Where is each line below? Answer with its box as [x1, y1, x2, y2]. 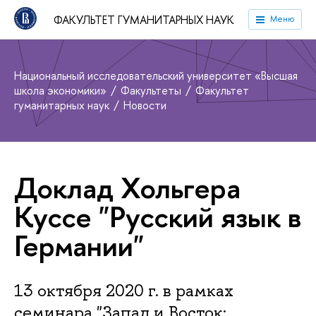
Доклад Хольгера [14, 168, 241, 207]
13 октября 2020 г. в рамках [14, 279, 233, 301]
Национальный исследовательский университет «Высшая [14, 68, 298, 83]
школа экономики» [14, 83, 109, 98]
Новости [123, 97, 166, 113]
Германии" [14, 226, 144, 265]
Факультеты [121, 83, 184, 98]
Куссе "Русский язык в [14, 197, 302, 236]
